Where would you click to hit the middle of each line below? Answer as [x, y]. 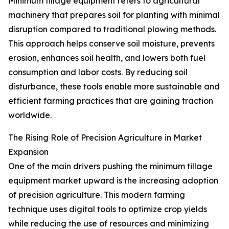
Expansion [28, 152]
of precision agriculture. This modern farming [97, 195]
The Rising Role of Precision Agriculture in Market [105, 138]
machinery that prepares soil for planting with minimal [114, 15]
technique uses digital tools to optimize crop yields [108, 209]
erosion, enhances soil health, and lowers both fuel [107, 58]
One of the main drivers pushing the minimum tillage [110, 166]
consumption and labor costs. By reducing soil [98, 72]
